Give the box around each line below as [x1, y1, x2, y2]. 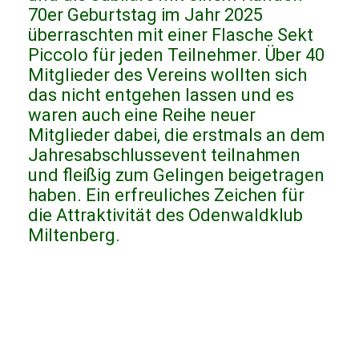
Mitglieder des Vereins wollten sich [28, 65, 307, 86]
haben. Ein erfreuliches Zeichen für [28, 185, 305, 206]
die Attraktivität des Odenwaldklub [28, 205, 303, 226]
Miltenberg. [28, 225, 140, 246]
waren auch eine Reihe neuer [28, 105, 256, 126]
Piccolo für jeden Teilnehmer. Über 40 [28, 45, 325, 66]
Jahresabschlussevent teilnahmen [28, 145, 301, 166]
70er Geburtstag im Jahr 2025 [28, 5, 263, 26]
